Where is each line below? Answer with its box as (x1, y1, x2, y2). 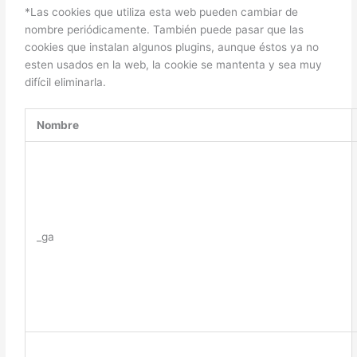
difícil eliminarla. (25, 76, 107, 89)
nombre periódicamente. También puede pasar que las (25, 23, 304, 37)
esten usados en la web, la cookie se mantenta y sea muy (25, 58, 323, 72)
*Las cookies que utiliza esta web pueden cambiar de (25, 6, 299, 19)
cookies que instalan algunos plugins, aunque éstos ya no (25, 41, 320, 54)
